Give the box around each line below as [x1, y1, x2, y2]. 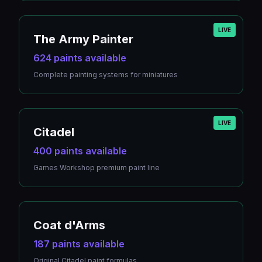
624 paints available [33, 52, 126, 64]
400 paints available [33, 145, 127, 157]
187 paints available [33, 238, 125, 250]
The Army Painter [33, 32, 133, 46]
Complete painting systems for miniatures [33, 70, 178, 79]
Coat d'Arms [33, 218, 105, 232]
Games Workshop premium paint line [33, 163, 160, 172]
